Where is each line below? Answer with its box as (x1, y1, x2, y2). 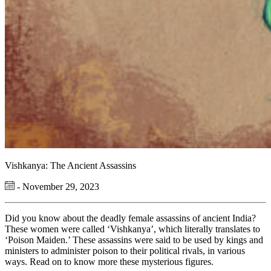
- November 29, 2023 (15, 181, 99, 192)
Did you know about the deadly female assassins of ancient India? (5, 213, 256, 223)
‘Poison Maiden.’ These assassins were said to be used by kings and (5, 235, 263, 245)
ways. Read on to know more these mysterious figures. (5, 256, 216, 267)
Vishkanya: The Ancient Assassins (5, 160, 136, 171)
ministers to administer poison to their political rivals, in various (5, 246, 245, 256)
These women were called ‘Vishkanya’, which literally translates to (5, 224, 260, 234)
